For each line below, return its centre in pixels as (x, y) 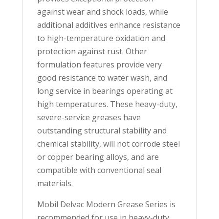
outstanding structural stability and (102, 131)
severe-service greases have (89, 118)
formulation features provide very (99, 65)
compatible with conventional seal (99, 170)
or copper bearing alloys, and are (98, 157)
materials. (55, 184)
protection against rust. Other (92, 52)
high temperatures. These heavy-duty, (107, 104)
